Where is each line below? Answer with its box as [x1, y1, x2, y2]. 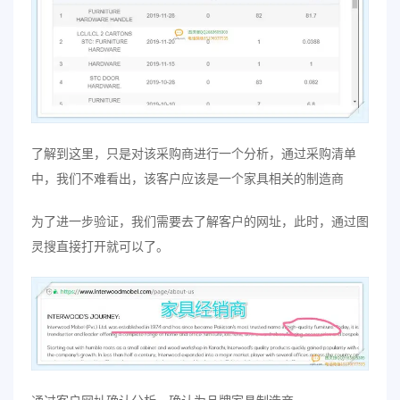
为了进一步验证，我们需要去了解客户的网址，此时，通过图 [31, 213, 369, 229]
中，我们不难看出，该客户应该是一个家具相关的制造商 [31, 171, 344, 187]
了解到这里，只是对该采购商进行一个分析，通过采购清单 [31, 146, 356, 162]
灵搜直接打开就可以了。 [31, 238, 169, 254]
